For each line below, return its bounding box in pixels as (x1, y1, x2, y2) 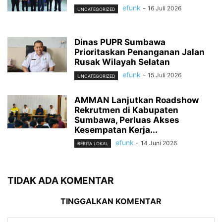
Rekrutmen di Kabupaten (74, 105, 178, 115)
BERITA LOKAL (77, 140, 108, 146)
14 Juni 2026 (141, 139, 177, 147)
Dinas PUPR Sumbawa (74, 37, 166, 48)
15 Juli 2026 (148, 71, 181, 79)
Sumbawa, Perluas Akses (74, 114, 179, 125)
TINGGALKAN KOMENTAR (60, 196, 162, 206)
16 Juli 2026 (148, 4, 181, 12)
